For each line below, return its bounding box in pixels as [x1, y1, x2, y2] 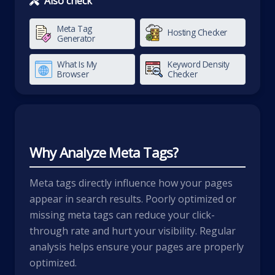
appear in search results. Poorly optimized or [29, 192, 236, 206]
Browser [57, 68, 89, 80]
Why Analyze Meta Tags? [29, 143, 179, 162]
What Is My [57, 58, 97, 70]
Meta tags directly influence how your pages [29, 176, 233, 190]
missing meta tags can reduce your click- [29, 208, 215, 222]
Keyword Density [168, 58, 230, 70]
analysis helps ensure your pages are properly [29, 240, 244, 254]
